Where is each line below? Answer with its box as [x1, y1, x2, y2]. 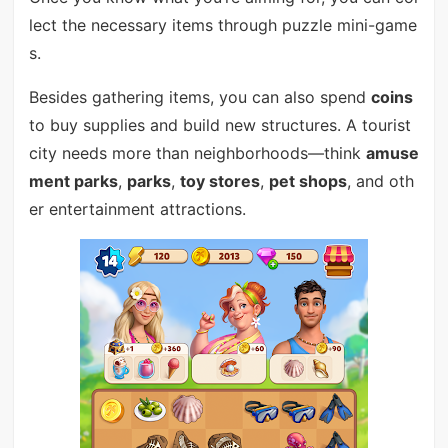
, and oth [346, 171, 414, 192]
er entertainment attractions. [28, 199, 246, 220]
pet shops [268, 171, 347, 192]
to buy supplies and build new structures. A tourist [28, 115, 411, 136]
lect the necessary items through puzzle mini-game [28, 15, 417, 36]
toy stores [179, 171, 260, 192]
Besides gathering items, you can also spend [28, 87, 371, 108]
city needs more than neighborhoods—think [28, 143, 366, 164]
